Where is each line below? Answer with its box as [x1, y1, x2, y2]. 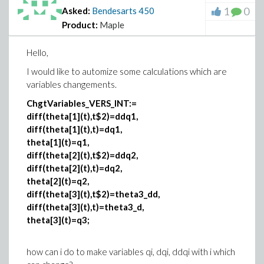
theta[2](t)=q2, [27, 176, 89, 186]
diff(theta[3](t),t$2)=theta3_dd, [27, 189, 160, 199]
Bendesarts [92, 5, 137, 16]
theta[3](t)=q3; [27, 214, 90, 225]
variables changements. [27, 79, 117, 90]
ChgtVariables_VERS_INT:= [27, 98, 137, 108]
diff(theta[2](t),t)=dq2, [27, 163, 122, 173]
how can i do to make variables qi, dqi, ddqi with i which [27, 246, 235, 257]
